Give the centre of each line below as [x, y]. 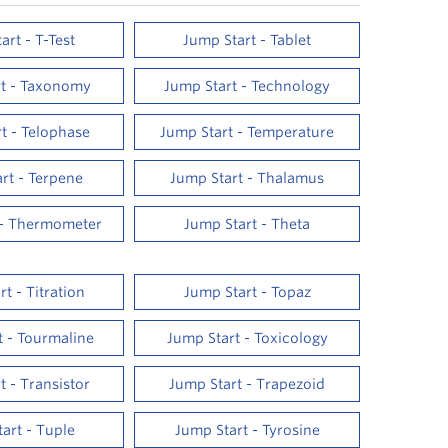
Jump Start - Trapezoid [247, 384]
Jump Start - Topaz [247, 292]
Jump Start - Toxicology [247, 338]
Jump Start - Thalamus [247, 178]
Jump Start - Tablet [247, 40]
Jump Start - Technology [247, 86]
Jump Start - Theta [247, 224]
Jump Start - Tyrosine [247, 430]
